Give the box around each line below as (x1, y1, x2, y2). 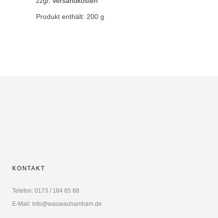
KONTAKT (12, 165, 45, 172)
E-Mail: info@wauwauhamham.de (12, 200, 102, 208)
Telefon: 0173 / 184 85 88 (12, 187, 79, 195)
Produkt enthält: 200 (36, 13, 100, 21)
